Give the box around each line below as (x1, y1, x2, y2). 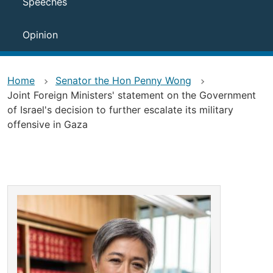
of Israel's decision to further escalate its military (7, 104, 233, 116)
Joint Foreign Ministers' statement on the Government (7, 89, 256, 101)
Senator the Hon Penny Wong (55, 74, 191, 87)
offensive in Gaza (7, 118, 88, 130)
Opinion (23, 29, 58, 41)
